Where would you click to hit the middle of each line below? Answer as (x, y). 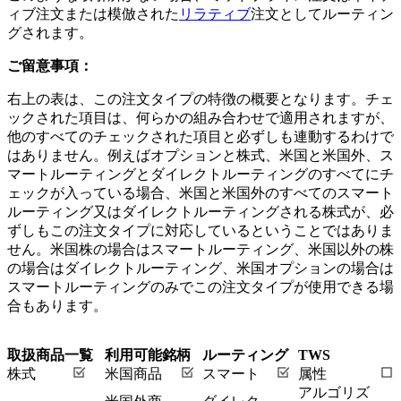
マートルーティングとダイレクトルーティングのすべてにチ (200, 174)
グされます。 (50, 32)
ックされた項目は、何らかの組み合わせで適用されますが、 (200, 117)
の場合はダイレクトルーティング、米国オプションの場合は (200, 268)
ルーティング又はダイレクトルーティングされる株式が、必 (200, 211)
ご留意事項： (50, 65)
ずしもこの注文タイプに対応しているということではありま (200, 230)
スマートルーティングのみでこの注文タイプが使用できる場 (200, 286)
